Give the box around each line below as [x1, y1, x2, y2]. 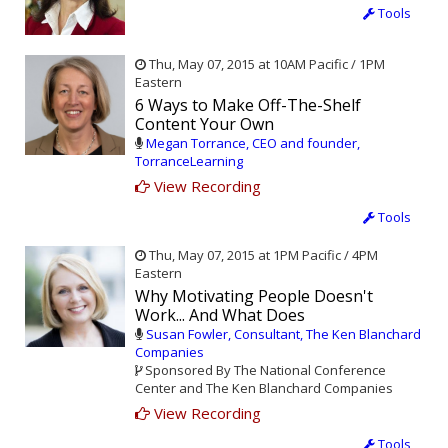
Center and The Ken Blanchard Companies [135, 379, 393, 398]
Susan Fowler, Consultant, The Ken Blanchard [146, 325, 421, 344]
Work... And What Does [135, 304, 305, 327]
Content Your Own [135, 113, 274, 136]
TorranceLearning [135, 152, 243, 171]
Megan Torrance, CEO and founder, [146, 134, 360, 153]
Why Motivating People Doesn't [135, 285, 373, 308]
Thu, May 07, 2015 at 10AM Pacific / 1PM [146, 55, 385, 74]
